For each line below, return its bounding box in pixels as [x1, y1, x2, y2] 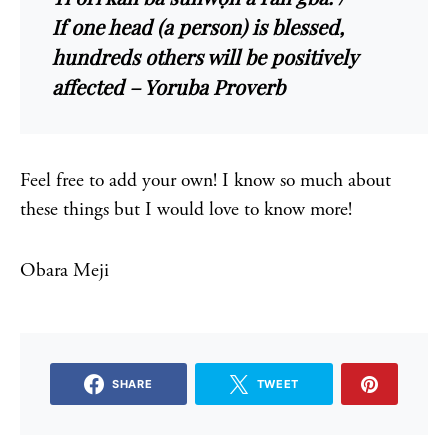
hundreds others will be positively [52, 43, 357, 70]
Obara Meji [20, 258, 109, 283]
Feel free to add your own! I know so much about [20, 168, 391, 193]
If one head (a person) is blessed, [52, 13, 344, 40]
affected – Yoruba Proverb [52, 73, 285, 100]
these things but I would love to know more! [20, 197, 352, 222]
